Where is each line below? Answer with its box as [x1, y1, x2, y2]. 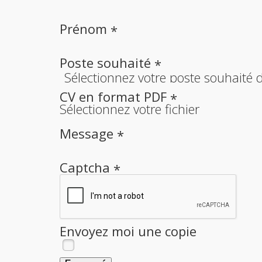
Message [60, 124, 117, 142]
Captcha [60, 158, 113, 176]
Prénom [60, 20, 111, 38]
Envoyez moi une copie [60, 222, 196, 240]
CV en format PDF [60, 88, 170, 106]
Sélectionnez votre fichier [60, 99, 199, 118]
